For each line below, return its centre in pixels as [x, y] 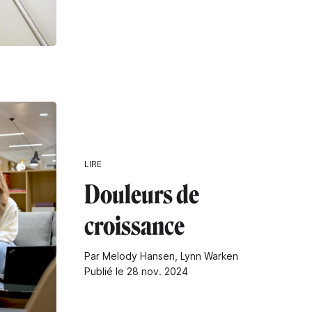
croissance [134, 226]
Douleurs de [142, 195]
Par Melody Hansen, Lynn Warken [161, 256]
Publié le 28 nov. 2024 [136, 272]
